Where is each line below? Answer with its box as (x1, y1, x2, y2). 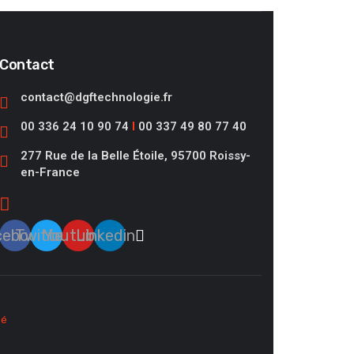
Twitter (14, 226, 70, 245)
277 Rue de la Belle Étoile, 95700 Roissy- (21, 149, 251, 163)
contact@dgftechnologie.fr (21, 90, 173, 104)
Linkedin (75, 226, 135, 245)
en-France (21, 165, 81, 179)
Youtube (43, 226, 104, 245)
